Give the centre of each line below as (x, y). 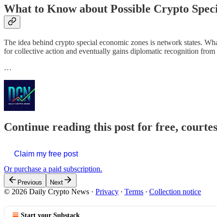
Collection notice (175, 192)
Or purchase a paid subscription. (53, 169)
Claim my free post (46, 154)
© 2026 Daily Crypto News (46, 192)
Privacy (107, 192)
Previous (30, 183)
